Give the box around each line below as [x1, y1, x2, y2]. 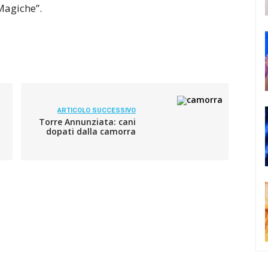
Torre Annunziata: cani [39, 116, 136, 127]
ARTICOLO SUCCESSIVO [57, 106, 136, 114]
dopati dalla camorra [46, 126, 136, 137]
